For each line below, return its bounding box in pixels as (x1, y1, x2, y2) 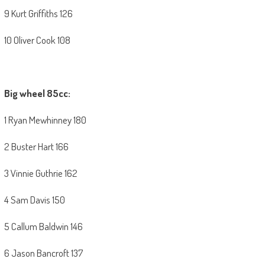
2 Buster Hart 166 (4, 140, 69, 153)
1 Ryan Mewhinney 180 (4, 114, 86, 127)
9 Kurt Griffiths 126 (4, 7, 73, 20)
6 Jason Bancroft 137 (4, 247, 83, 260)
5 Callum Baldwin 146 (4, 220, 83, 233)
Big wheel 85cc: (4, 87, 70, 100)
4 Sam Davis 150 (4, 193, 65, 206)
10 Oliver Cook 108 (4, 34, 70, 47)
